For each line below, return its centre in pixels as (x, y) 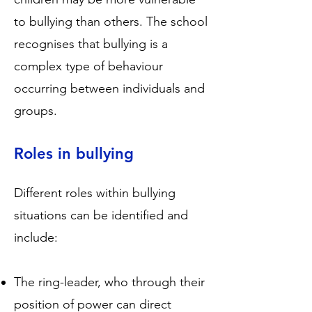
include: (36, 237)
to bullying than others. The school (111, 22)
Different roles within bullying (95, 193)
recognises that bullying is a (91, 44)
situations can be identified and (101, 215)
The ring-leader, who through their (109, 282)
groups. (36, 111)
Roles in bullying (74, 154)
